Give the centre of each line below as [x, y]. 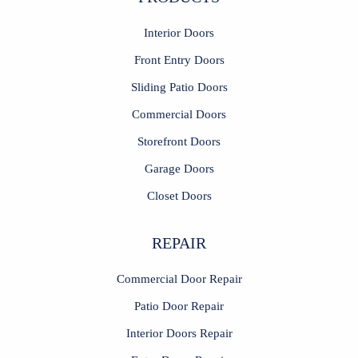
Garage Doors [179, 168]
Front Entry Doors [179, 59]
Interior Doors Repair [179, 332]
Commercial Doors [179, 113]
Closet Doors [179, 195]
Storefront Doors [179, 141]
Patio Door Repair [179, 305]
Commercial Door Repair [179, 278]
